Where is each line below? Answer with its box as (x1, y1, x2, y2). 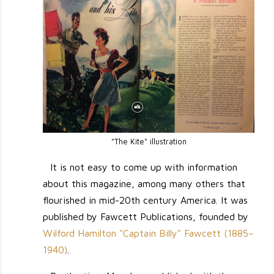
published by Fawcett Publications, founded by (43, 210, 249, 222)
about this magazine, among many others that (43, 177, 246, 189)
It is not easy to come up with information (50, 161, 237, 172)
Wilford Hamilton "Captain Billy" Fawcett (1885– (43, 227, 254, 239)
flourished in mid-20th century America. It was (43, 194, 248, 206)
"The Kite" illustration (111, 136, 187, 146)
